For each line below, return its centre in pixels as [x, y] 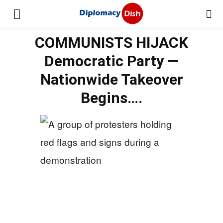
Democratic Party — [111, 61]
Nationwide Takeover [111, 79]
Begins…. [111, 98]
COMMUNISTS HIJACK [111, 43]
